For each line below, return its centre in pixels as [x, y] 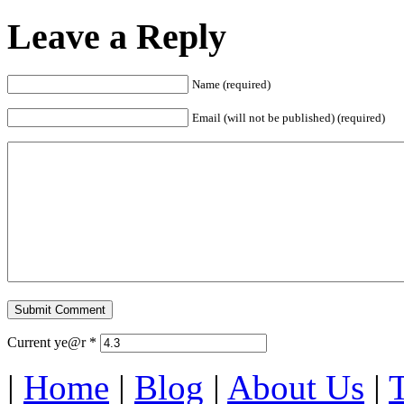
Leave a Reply [117, 37]
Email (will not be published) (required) [289, 117]
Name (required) [231, 84]
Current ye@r [48, 342]
